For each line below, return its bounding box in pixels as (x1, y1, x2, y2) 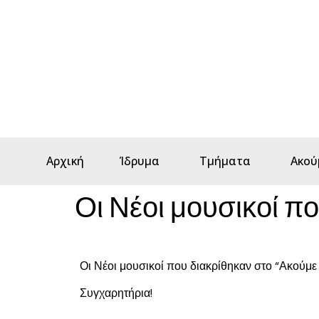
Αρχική (46, 153, 84, 169)
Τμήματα (199, 153, 251, 169)
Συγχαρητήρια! (80, 286, 152, 301)
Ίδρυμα (120, 153, 159, 169)
